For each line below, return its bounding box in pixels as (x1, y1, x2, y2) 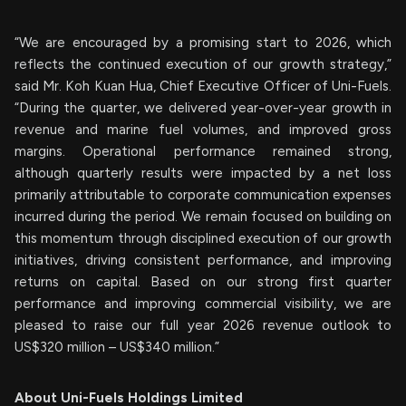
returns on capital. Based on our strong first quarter (14, 274, 391, 290)
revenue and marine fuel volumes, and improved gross (14, 121, 391, 138)
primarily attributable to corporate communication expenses (14, 187, 391, 203)
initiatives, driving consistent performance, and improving (14, 252, 391, 268)
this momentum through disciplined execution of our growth (14, 230, 391, 246)
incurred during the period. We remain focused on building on (14, 208, 391, 225)
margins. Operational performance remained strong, (14, 143, 391, 159)
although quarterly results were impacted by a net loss (14, 165, 391, 181)
